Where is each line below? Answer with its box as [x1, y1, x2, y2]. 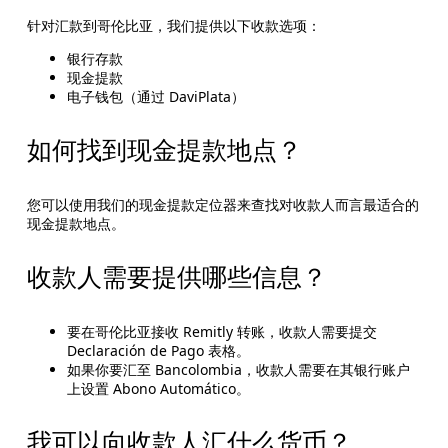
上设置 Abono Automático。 [66, 379, 250, 399]
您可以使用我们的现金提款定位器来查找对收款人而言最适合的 [26, 195, 419, 215]
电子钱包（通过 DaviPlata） [66, 87, 245, 107]
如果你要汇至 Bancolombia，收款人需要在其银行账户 [66, 360, 410, 380]
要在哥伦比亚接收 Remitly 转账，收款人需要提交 [66, 322, 377, 342]
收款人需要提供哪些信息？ [26, 260, 327, 296]
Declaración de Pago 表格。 [66, 341, 250, 361]
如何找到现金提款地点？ [26, 133, 302, 169]
